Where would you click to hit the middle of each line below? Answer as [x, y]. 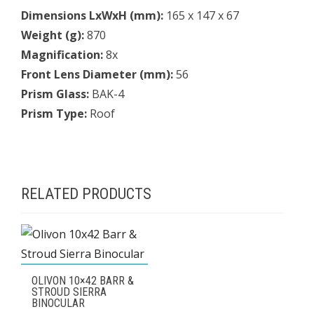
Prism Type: [55, 113]
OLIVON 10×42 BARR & [83, 280]
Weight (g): [54, 35]
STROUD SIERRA [69, 292]
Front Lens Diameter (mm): [98, 74]
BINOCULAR [58, 303]
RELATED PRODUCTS [86, 193]
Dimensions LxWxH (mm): [94, 15]
